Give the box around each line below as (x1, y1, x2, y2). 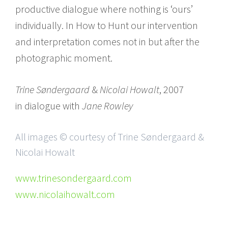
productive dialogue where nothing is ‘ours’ (15, 2, 193, 15)
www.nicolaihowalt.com (15, 187, 115, 201)
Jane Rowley (82, 99, 133, 112)
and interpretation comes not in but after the (15, 35, 199, 48)
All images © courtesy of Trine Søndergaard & (15, 130, 204, 143)
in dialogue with (15, 99, 82, 112)
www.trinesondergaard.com (15, 171, 132, 184)
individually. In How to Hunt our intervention (15, 18, 198, 32)
